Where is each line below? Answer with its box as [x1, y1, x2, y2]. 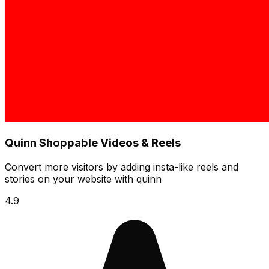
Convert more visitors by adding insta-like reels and [5, 160, 238, 173]
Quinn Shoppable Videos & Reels [5, 136, 181, 150]
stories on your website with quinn [5, 172, 162, 185]
